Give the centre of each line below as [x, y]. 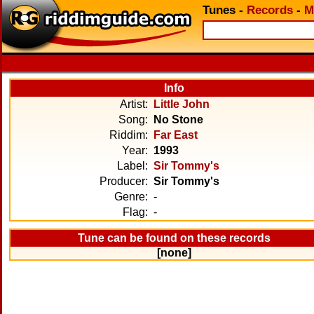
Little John [182, 104]
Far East [176, 135]
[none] [175, 253]
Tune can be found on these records [175, 238]
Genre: [131, 197]
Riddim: [129, 135]
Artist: [134, 104]
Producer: [124, 181]
